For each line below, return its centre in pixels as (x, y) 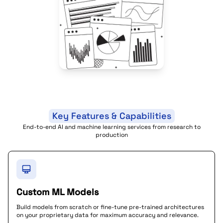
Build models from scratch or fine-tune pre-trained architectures (110, 207)
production (111, 135)
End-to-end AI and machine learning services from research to (111, 127)
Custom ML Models (57, 192)
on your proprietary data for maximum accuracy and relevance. (108, 215)
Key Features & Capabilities (111, 116)
